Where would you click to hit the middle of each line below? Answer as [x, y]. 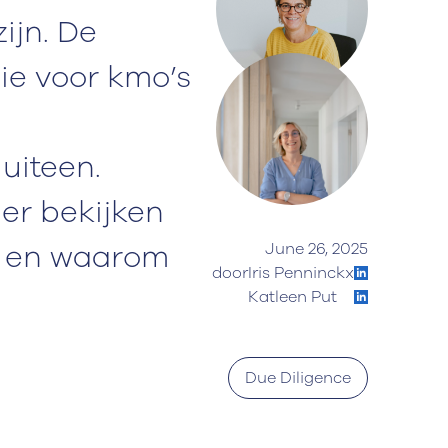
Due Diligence [298, 378]
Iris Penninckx [301, 273]
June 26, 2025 [316, 249]
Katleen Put [292, 297]
